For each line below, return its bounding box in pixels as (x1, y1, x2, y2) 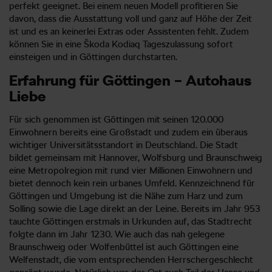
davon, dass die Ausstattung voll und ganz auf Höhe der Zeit (9, 13, 252, 24)
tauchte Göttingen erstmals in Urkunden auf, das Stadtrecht (9, 216, 252, 227)
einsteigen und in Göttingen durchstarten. (9, 51, 177, 63)
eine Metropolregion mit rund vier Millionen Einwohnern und (9, 165, 253, 176)
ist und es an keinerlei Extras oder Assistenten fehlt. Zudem (9, 25, 249, 37)
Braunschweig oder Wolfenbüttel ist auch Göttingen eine (9, 241, 239, 253)
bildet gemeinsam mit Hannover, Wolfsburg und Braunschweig (9, 152, 262, 163)
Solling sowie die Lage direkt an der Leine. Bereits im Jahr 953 (9, 203, 260, 214)
